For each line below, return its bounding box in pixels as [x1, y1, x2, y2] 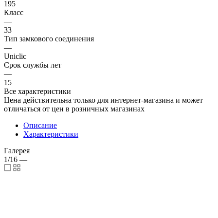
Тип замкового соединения [4, 34, 94, 43]
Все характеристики [4, 87, 71, 95]
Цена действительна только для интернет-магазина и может [4, 95, 203, 104]
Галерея [4, 146, 30, 155]
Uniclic [4, 52, 26, 60]
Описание [23, 121, 57, 129]
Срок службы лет [4, 60, 61, 69]
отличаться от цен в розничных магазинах [4, 104, 145, 113]
